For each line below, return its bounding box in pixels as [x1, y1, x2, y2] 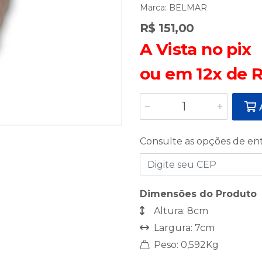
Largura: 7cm [151, 222, 215, 233]
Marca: [140, 2, 169, 13]
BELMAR [169, 2, 207, 13]
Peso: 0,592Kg [151, 239, 219, 250]
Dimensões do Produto [140, 188, 257, 199]
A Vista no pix [140, 39, 251, 59]
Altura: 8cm [151, 205, 208, 216]
